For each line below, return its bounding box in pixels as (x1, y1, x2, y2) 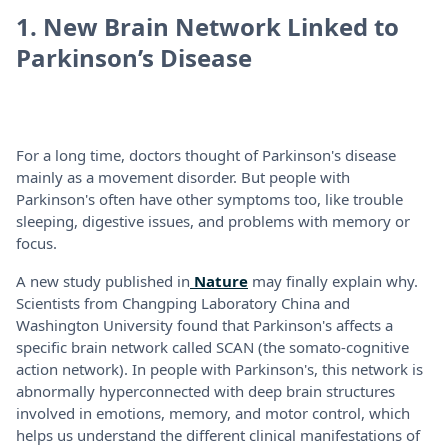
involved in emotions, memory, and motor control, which (16, 402, 410, 423)
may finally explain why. (248, 270, 418, 291)
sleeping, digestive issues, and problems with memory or (16, 210, 410, 231)
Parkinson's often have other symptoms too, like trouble (16, 188, 403, 209)
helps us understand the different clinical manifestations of (16, 424, 420, 445)
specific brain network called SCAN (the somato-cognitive (16, 336, 409, 357)
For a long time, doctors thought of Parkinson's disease (16, 144, 396, 165)
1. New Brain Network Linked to (16, 9, 399, 43)
